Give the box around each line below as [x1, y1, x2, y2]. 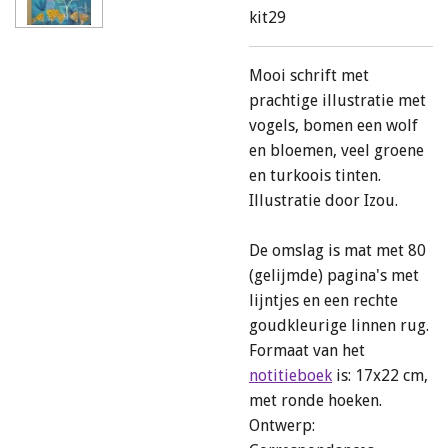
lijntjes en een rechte [249, 291, 398, 310]
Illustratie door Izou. [249, 191, 402, 210]
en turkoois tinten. [249, 166, 381, 185]
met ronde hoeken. [249, 391, 386, 410]
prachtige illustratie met [249, 91, 426, 110]
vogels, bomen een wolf [249, 116, 418, 135]
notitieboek [249, 366, 332, 385]
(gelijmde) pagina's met [249, 266, 419, 285]
